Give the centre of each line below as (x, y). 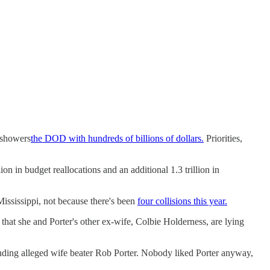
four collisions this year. (182, 201)
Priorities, (223, 138)
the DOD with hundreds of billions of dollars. (117, 138)
